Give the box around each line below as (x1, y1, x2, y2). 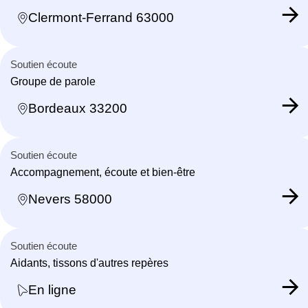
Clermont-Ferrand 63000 (28, 10, 174, 25)
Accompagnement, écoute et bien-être (10, 166, 195, 178)
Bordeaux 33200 (28, 101, 127, 116)
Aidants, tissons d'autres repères (10, 256, 168, 269)
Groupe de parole (10, 75, 96, 87)
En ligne (28, 283, 76, 298)
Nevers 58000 (28, 192, 112, 207)
